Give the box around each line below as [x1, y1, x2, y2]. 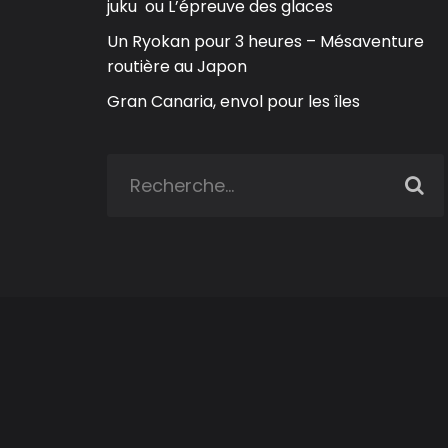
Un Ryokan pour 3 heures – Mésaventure [107, 30, 424, 54]
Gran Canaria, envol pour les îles [107, 90, 360, 114]
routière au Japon [107, 55, 247, 79]
